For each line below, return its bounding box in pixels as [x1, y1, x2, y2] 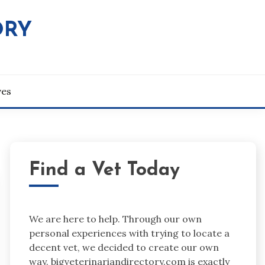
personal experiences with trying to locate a [28, 227, 230, 239]
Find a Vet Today [28, 161, 180, 180]
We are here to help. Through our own [28, 212, 202, 225]
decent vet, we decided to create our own [28, 241, 219, 253]
